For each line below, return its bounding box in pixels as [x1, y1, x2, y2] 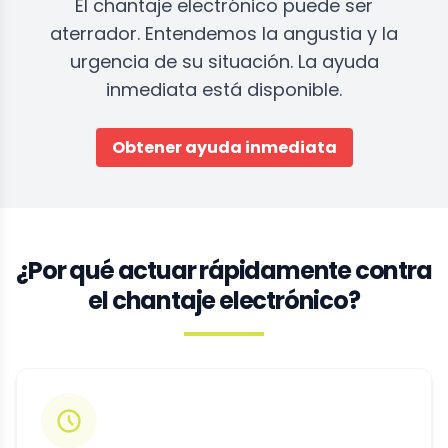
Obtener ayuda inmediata [111, 136, 337, 159]
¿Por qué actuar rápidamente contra [16, 254, 432, 287]
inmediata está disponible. [106, 77, 342, 102]
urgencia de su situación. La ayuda [69, 49, 379, 74]
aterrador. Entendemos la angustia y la [50, 21, 398, 46]
